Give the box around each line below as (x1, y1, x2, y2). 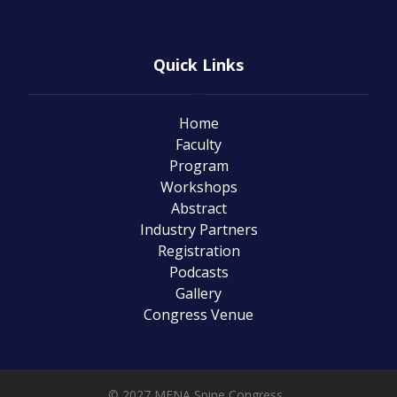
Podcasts (168, 262, 229, 282)
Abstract (170, 198, 227, 218)
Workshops (160, 177, 237, 197)
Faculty (175, 135, 222, 154)
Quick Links (153, 54, 244, 75)
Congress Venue (144, 305, 253, 324)
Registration (157, 241, 240, 261)
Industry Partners (139, 220, 258, 239)
